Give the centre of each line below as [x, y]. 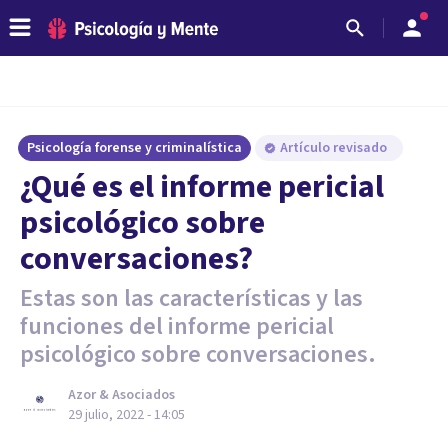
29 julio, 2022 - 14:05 [126, 415]
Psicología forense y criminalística [134, 148]
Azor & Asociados [121, 395]
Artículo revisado [335, 148]
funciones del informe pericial [177, 326]
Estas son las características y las [191, 298]
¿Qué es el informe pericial [202, 187]
